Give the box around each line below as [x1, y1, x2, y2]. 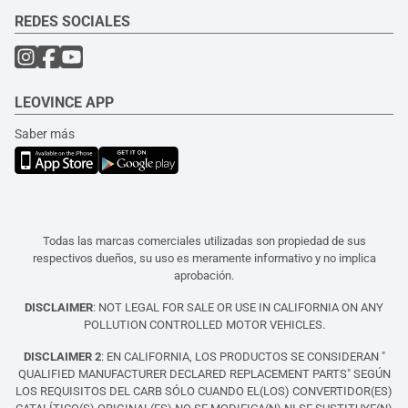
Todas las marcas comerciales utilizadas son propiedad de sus [42, 234, 366, 248]
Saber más [15, 127, 75, 141]
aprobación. [174, 269, 234, 282]
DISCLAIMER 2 [23, 350, 101, 363]
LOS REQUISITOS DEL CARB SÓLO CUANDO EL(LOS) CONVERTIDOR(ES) [15, 384, 393, 398]
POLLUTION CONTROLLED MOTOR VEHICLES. [83, 318, 325, 331]
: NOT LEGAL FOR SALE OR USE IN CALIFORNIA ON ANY [93, 301, 383, 314]
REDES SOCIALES [15, 13, 130, 30]
